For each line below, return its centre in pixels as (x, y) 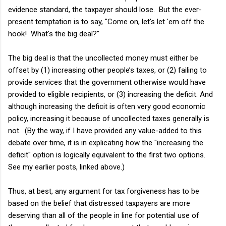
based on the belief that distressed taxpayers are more (99, 203)
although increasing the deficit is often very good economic (107, 106)
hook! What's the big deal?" (54, 34)
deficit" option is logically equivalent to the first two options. (108, 155)
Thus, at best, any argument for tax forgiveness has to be (104, 191)
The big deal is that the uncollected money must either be (103, 58)
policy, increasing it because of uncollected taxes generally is (109, 118)
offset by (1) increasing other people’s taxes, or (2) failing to (107, 70)
